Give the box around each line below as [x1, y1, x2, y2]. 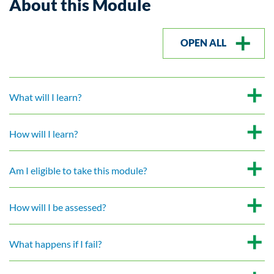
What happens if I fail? [9, 237, 102, 250]
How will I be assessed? [9, 201, 106, 213]
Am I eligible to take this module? [9, 164, 147, 176]
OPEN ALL [180, 37, 228, 48]
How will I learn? [9, 127, 78, 139]
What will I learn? [9, 91, 81, 103]
